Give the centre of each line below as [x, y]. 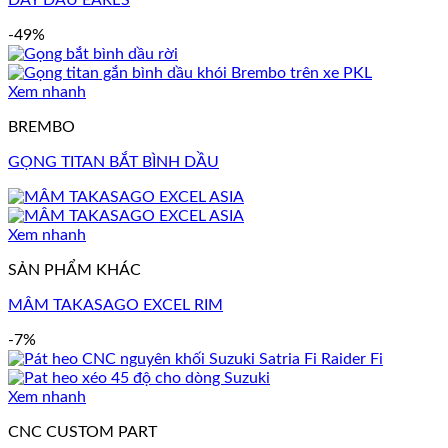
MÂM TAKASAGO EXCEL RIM [115, 304]
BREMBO [41, 126]
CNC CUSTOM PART [82, 431]
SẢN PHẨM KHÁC [74, 269]
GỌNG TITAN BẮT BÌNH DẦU [113, 161]
